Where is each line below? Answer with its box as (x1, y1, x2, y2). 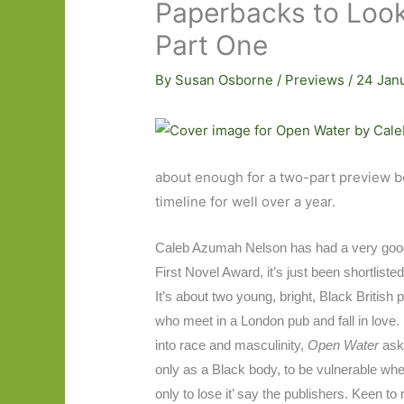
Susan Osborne (175, 71, 278, 89)
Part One (155, 29, 269, 62)
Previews (285, 71, 345, 89)
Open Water (308, 337, 383, 353)
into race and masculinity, (155, 337, 308, 353)
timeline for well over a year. (155, 193, 336, 211)
